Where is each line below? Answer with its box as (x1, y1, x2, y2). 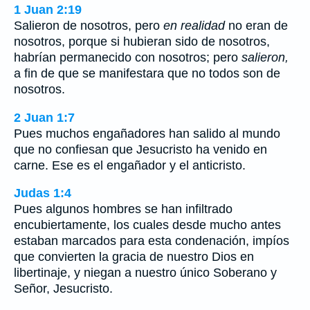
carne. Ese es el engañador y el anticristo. (14, 158, 246, 172)
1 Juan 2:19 (14, 3, 82, 17)
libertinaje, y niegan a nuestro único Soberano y (14, 266, 277, 280)
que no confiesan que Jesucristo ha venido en (14, 142, 267, 156)
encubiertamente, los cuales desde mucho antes (14, 218, 281, 232)
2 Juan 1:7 (14, 110, 75, 125)
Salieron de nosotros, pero (14, 19, 163, 33)
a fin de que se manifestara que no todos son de (14, 66, 280, 81)
